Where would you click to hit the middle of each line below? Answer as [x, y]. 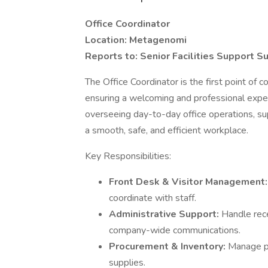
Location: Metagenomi [136, 40]
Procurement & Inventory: [168, 246]
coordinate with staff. [153, 198]
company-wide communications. [175, 230]
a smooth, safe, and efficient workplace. [167, 130]
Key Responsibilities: [128, 156]
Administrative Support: [165, 214]
